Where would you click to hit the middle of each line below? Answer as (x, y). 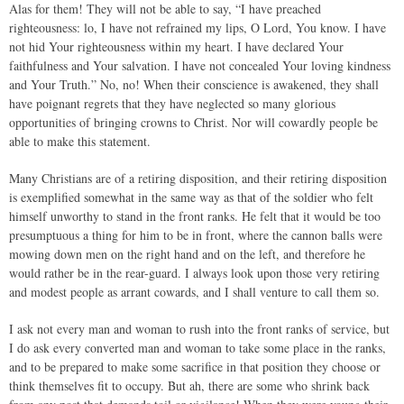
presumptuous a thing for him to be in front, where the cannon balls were (196, 235)
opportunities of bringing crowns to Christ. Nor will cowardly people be (193, 122)
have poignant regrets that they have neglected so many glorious (172, 103)
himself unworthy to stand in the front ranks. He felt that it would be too (195, 216)
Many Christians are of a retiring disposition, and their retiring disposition (198, 178)
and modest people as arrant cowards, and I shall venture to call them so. (194, 292)
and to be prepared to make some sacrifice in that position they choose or (195, 367)
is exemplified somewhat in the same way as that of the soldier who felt (191, 197)
